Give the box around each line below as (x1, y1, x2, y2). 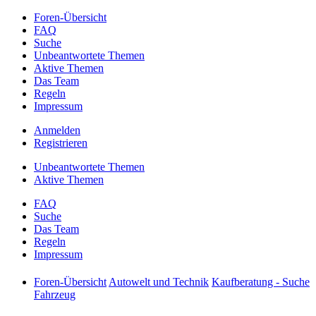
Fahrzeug (34, 288, 75, 301)
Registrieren (34, 137, 87, 149)
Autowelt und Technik (109, 276, 209, 288)
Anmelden (34, 124, 80, 136)
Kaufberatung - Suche (212, 276, 310, 288)
